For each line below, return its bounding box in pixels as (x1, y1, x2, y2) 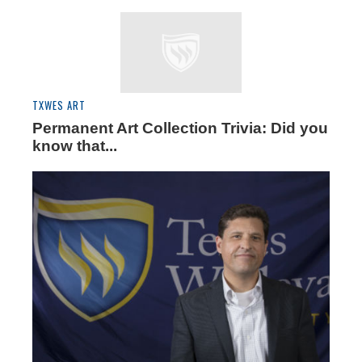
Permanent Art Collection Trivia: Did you (32, 120, 328, 137)
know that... (32, 137, 117, 155)
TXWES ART (32, 98, 86, 114)
